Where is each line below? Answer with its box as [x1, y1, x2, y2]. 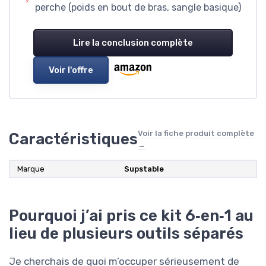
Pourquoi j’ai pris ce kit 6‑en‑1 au [9, 207, 254, 225]
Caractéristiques [9, 130, 138, 148]
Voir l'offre [49, 65, 93, 76]
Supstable [124, 164, 164, 174]
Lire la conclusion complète [73, 37, 193, 49]
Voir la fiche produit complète [138, 129, 254, 138]
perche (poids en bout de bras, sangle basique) [35, 2, 242, 14]
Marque [17, 164, 45, 174]
